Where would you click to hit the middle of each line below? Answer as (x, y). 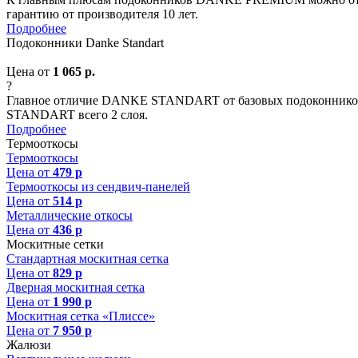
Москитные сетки (55, 245)
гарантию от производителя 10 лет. (102, 14)
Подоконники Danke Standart (85, 43)
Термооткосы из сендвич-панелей (98, 187)
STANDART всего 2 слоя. (77, 115)
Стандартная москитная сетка (88, 259)
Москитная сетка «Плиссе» (81, 316)
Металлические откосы (70, 216)
